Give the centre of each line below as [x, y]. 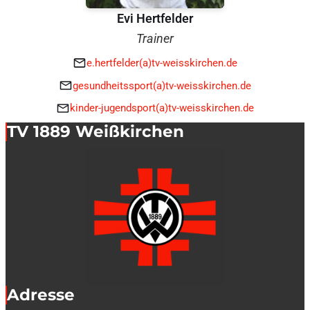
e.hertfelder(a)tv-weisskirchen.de [162, 63]
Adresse [41, 294]
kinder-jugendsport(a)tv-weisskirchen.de [162, 108]
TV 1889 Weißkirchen [95, 131]
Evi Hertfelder [155, 18]
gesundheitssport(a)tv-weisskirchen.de [162, 85]
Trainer [155, 38]
